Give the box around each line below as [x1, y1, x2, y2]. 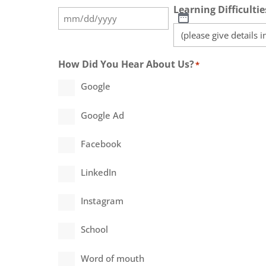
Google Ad [80, 109, 124, 121]
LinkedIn [80, 166, 116, 179]
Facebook [80, 137, 121, 150]
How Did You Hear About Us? [58, 58, 195, 71]
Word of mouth [80, 252, 144, 264]
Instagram [80, 195, 123, 207]
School [80, 223, 108, 236]
